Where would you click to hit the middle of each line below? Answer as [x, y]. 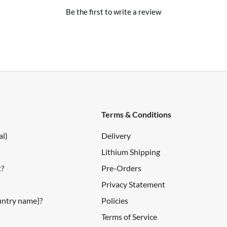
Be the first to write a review [113, 11]
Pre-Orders [122, 168]
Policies [115, 200]
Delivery [116, 135]
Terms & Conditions [137, 114]
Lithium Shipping [131, 152]
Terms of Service [129, 216]
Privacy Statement [134, 184]
